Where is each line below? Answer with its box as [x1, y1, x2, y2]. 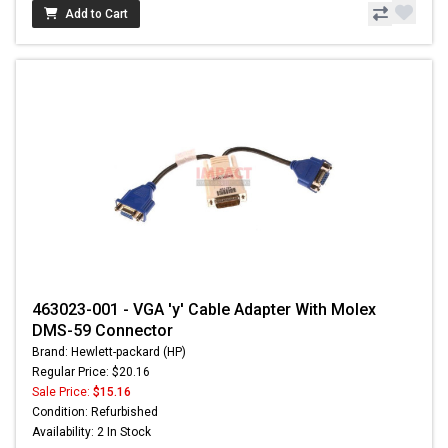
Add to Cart [65, 7, 128, 22]
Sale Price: [32, 385, 93, 400]
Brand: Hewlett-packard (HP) [32, 345, 186, 360]
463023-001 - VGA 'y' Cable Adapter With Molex [32, 300, 376, 320]
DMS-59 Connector [32, 321, 173, 341]
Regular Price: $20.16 [32, 365, 150, 380]
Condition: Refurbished [32, 405, 158, 420]
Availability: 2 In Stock [32, 425, 151, 440]
